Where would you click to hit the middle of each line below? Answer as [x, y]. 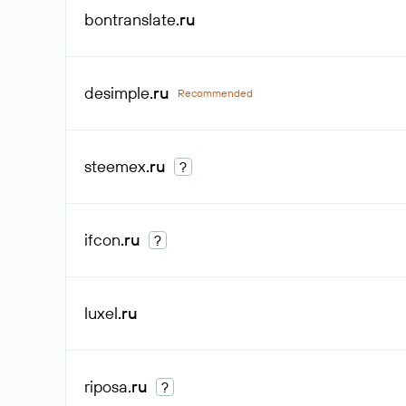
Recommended [215, 93]
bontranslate [130, 19]
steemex [115, 166]
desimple [117, 93]
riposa [106, 387]
